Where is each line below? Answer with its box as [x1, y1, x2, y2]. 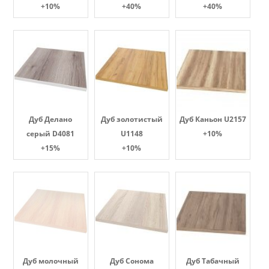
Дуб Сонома [109, 256, 154, 266]
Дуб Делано [29, 114, 72, 124]
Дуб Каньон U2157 [179, 114, 246, 124]
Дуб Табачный [186, 256, 240, 266]
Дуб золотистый [100, 114, 163, 124]
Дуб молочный [22, 256, 79, 266]
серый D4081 [26, 128, 74, 139]
